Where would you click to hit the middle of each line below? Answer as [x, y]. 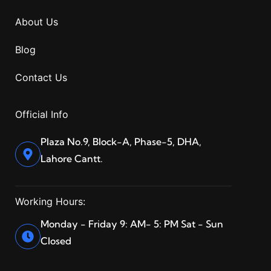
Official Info [42, 114]
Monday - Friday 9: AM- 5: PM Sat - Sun [132, 224]
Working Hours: [50, 202]
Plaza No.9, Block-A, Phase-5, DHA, [121, 141]
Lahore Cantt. [72, 158]
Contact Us [41, 77]
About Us [37, 21]
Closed [56, 241]
